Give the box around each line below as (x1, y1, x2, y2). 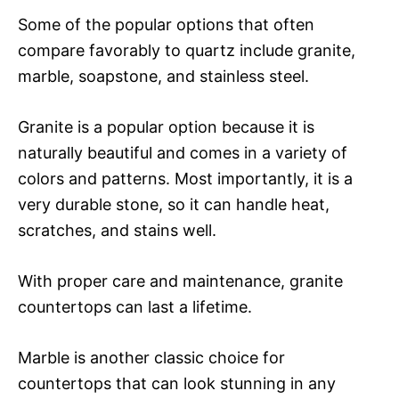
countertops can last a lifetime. (18, 297, 252, 316)
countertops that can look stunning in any (18, 373, 336, 393)
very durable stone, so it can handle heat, (18, 194, 330, 214)
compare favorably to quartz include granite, (18, 40, 355, 60)
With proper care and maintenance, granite (18, 271, 343, 290)
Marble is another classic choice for (18, 347, 285, 367)
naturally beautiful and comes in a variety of (18, 142, 347, 162)
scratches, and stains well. (18, 220, 216, 240)
